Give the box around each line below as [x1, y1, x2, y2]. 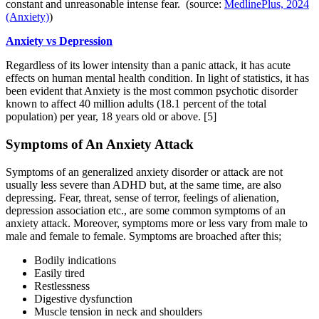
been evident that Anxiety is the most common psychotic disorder [6, 85, 298, 98]
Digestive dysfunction [34, 292, 132, 305]
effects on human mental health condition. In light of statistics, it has [6, 72, 309, 85]
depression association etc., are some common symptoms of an [6, 204, 286, 216]
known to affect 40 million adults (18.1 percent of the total [6, 98, 266, 110]
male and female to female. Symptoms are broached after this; [6, 229, 281, 242]
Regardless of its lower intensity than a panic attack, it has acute [6, 59, 291, 72]
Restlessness [34, 279, 90, 292]
